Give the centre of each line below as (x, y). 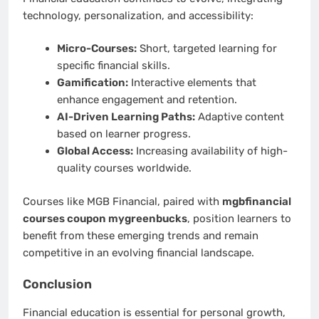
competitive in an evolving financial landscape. (138, 252)
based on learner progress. (124, 134)
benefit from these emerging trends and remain (141, 235)
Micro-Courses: (96, 49)
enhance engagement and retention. (147, 100)
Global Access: (95, 151)
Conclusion (57, 284)
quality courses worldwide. (124, 168)
